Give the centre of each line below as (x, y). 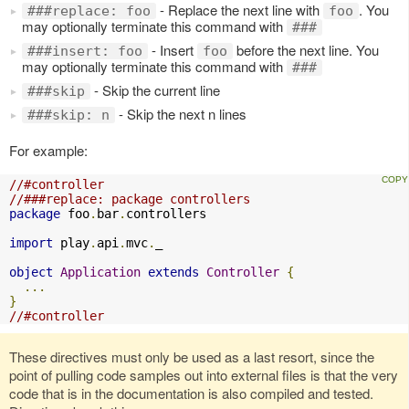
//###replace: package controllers (130, 199)
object (31, 272)
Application (100, 272)
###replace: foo (89, 10)
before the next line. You (306, 49)
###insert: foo (85, 51)
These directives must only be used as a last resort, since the (192, 356)
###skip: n (68, 115)
